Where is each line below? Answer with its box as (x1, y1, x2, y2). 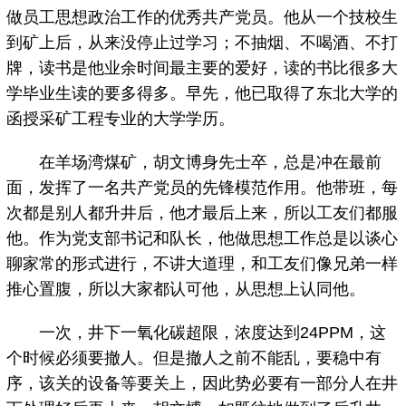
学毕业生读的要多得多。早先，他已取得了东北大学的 (6, 84, 399, 103)
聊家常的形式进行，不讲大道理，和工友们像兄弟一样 (6, 255, 399, 274)
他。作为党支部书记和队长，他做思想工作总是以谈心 (6, 229, 399, 248)
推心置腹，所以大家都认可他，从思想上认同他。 (6, 280, 366, 299)
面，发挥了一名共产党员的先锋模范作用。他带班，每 (6, 179, 399, 198)
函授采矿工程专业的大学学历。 (6, 110, 236, 129)
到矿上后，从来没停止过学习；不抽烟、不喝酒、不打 (6, 34, 399, 53)
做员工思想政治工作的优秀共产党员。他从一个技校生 (6, 8, 399, 27)
